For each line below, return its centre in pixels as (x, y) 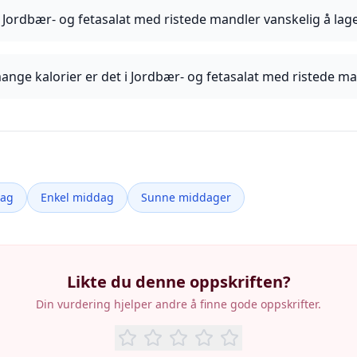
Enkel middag (77, 197)
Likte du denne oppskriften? (178, 282)
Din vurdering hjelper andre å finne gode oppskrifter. (178, 304)
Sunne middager (186, 197)
